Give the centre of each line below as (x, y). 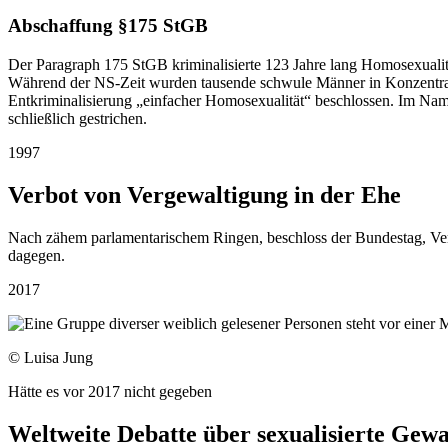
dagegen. (40, 255)
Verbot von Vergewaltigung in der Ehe (204, 194)
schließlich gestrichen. (77, 118)
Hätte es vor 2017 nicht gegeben (110, 391)
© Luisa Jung (50, 357)
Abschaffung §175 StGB (108, 26)
